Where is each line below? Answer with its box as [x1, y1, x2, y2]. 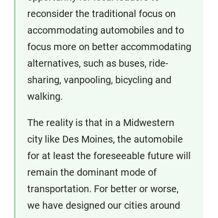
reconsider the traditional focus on [27, 8, 176, 19]
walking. [27, 91, 63, 102]
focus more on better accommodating [27, 41, 191, 53]
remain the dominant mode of [27, 166, 157, 178]
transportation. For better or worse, [27, 183, 179, 195]
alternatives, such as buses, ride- [27, 57, 168, 69]
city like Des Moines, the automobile [27, 133, 183, 145]
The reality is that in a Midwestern [27, 117, 174, 128]
